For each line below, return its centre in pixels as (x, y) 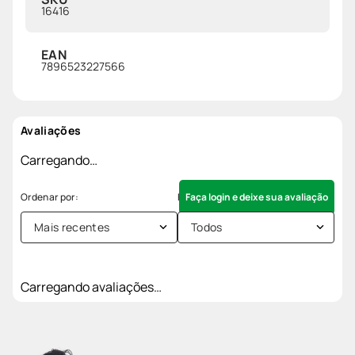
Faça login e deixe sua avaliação (257, 197)
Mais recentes (72, 227)
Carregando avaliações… (91, 286)
